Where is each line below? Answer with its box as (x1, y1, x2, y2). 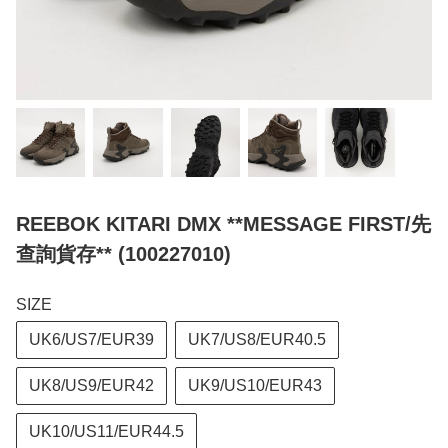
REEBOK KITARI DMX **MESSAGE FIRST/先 (16, 213, 431, 236)
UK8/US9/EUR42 (29, 377, 154, 395)
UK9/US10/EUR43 (188, 377, 322, 395)
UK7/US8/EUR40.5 (188, 331, 326, 349)
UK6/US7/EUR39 (29, 331, 154, 349)
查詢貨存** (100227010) (16, 243, 231, 266)
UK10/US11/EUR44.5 (29, 423, 184, 441)
